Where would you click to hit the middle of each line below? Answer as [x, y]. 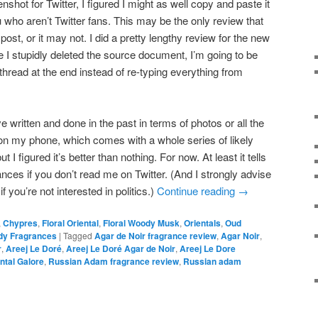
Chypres [20, 223]
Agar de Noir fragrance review [155, 236]
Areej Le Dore [208, 249]
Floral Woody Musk [141, 223]
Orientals [202, 223]
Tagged [78, 236]
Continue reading [197, 190]
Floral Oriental [70, 223]
